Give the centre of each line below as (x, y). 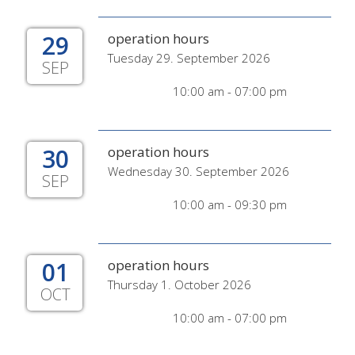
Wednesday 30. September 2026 (198, 171)
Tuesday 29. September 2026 (189, 58)
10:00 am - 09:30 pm (230, 204)
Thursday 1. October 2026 (179, 284)
